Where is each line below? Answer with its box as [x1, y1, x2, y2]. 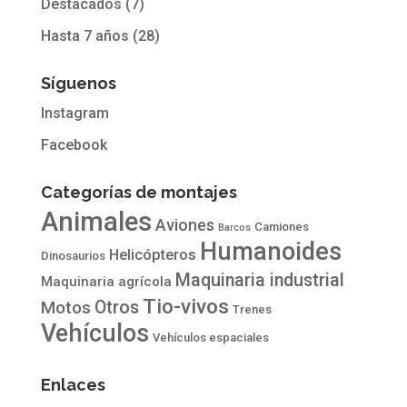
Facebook [40, 135, 107, 154]
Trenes [232, 302, 272, 316]
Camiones [253, 219, 309, 233]
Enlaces [40, 374, 105, 394]
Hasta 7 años [40, 26, 129, 45]
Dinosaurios [40, 248, 105, 263]
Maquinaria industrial [174, 269, 344, 291]
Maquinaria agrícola [40, 273, 172, 290]
